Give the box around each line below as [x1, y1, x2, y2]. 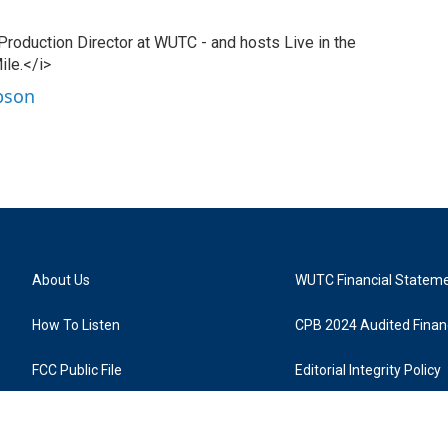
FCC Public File [32, 362, 122, 378]
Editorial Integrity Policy [295, 362, 442, 378]
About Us [32, 272, 90, 288]
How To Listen [32, 317, 120, 333]
